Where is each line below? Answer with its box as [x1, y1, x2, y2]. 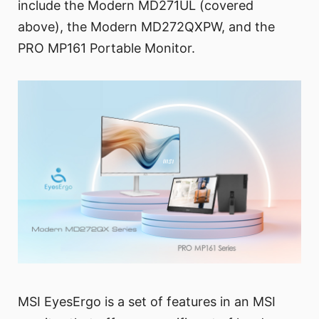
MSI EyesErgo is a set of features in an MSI [18, 293, 276, 309]
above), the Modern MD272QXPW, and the [18, 19, 275, 35]
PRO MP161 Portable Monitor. [18, 41, 195, 56]
